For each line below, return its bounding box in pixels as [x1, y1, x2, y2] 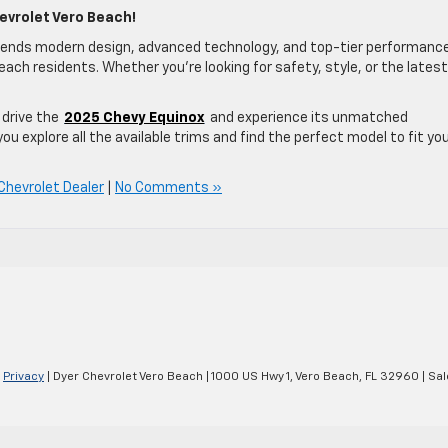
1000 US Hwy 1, [209, 371, 293, 384]
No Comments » [115, 180, 222, 195]
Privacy [3, 371, 44, 384]
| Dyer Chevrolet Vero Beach [44, 371, 203, 384]
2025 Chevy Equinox [64, 110, 205, 125]
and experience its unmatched [207, 110, 409, 125]
